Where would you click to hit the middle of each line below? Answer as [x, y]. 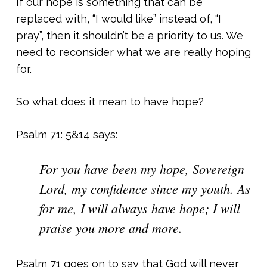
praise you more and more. [111, 228]
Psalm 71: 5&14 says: [66, 134]
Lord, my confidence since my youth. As [145, 188]
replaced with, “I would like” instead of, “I [118, 19]
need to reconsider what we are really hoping [133, 52]
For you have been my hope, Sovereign [142, 169]
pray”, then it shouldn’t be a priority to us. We [129, 35]
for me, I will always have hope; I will [140, 208]
